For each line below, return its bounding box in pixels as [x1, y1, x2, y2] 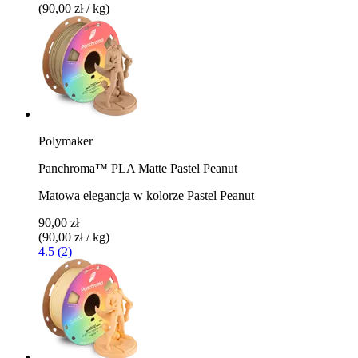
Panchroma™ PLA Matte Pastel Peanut [38, 161, 237, 175]
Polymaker [38, 133, 93, 148]
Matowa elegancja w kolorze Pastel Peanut [38, 188, 254, 202]
